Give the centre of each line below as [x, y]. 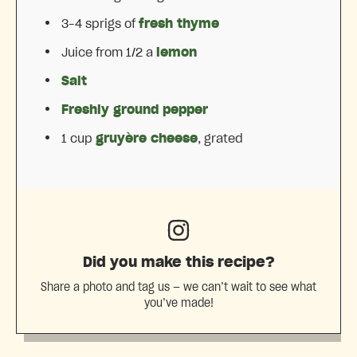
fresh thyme [179, 24]
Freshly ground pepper [135, 110]
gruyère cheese [147, 139]
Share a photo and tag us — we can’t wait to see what [178, 287]
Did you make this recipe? [178, 263]
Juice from [94, 53]
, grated [220, 139]
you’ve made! [178, 303]
